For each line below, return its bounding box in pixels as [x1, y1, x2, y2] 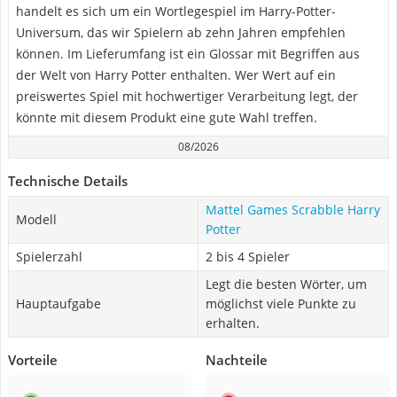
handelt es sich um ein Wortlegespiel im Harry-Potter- [16, 3, 336, 19]
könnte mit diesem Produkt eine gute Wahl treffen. [16, 109, 317, 126]
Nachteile [206, 351, 268, 369]
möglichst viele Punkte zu [206, 295, 356, 312]
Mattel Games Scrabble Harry [206, 201, 380, 218]
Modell [16, 211, 57, 228]
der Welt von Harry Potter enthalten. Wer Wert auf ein [16, 66, 336, 83]
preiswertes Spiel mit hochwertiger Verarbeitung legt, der [16, 88, 358, 105]
